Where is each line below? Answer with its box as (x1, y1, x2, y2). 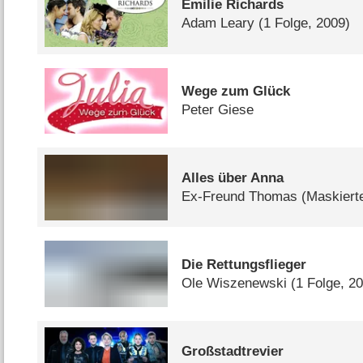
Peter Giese (181, 102, 254, 118)
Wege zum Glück (181, 83, 291, 100)
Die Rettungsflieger (181, 257, 307, 273)
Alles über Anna (181, 170, 284, 186)
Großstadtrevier (181, 344, 284, 360)
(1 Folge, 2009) (258, 15, 351, 32)
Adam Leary (181, 15, 255, 32)
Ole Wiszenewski (181, 275, 288, 292)
